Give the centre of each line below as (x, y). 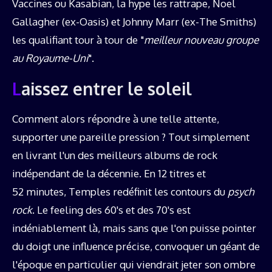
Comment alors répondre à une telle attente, (116, 118)
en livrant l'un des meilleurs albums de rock (115, 155)
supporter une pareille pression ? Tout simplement (131, 137)
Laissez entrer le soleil (107, 88)
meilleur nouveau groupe (201, 39)
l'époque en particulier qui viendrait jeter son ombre (134, 264)
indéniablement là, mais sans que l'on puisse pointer (134, 228)
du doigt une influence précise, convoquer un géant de (136, 246)
